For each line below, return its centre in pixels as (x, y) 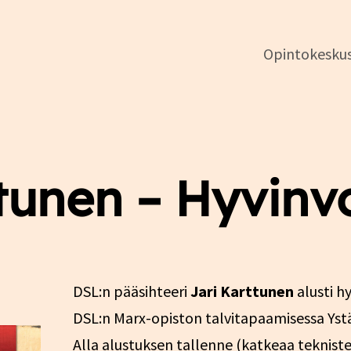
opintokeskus (111, 155)
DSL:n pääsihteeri (131, 291)
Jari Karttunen (242, 291)
